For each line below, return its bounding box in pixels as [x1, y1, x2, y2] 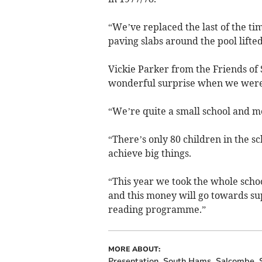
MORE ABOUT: [108, 244, 160, 254]
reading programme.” [108, 203, 206, 215]
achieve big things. [108, 147, 191, 159]
